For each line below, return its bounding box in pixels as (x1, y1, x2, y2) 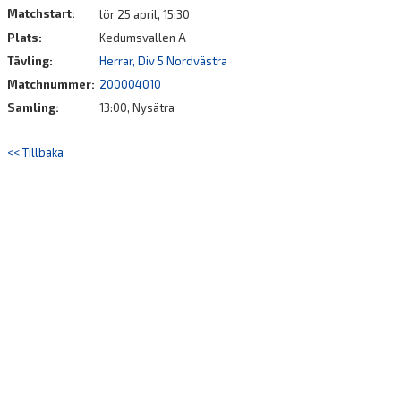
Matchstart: (7, 6, 75, 21)
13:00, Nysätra (99, 100, 175, 115)
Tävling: (7, 54, 53, 68)
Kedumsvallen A (99, 30, 186, 45)
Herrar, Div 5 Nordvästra (99, 54, 227, 68)
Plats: (7, 30, 42, 45)
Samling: (7, 100, 59, 115)
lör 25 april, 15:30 (99, 7, 190, 21)
